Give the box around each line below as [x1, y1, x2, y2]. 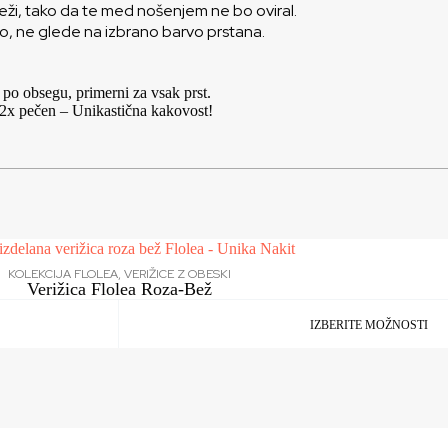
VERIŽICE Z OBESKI [123, 266, 231, 283]
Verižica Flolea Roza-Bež [26, 279, 212, 300]
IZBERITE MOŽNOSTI [310, 318, 429, 333]
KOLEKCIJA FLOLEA [7, 266, 118, 283]
